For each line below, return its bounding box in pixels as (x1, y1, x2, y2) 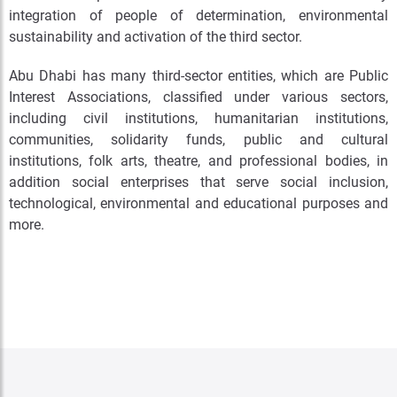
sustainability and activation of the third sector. (9, 28, 302, 45)
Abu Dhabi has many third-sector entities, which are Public (9, 67, 388, 84)
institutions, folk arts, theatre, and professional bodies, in (9, 152, 388, 169)
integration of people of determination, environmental (9, 7, 388, 24)
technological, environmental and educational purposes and (9, 195, 388, 212)
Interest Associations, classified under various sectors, (9, 89, 388, 105)
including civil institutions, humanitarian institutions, (9, 110, 388, 127)
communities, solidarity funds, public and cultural (9, 131, 388, 148)
